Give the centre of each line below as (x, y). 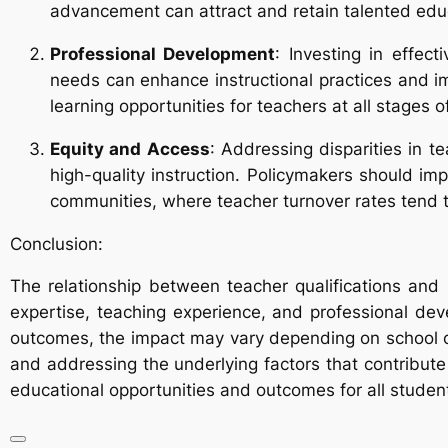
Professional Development (163, 53)
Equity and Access (130, 148)
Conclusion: (56, 243)
